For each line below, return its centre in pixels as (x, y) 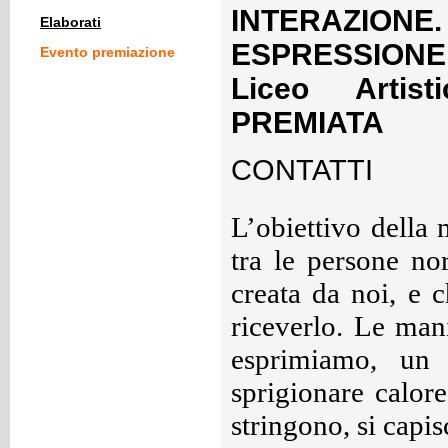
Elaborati (70, 22)
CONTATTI (302, 169)
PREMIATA (307, 123)
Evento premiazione (107, 52)
